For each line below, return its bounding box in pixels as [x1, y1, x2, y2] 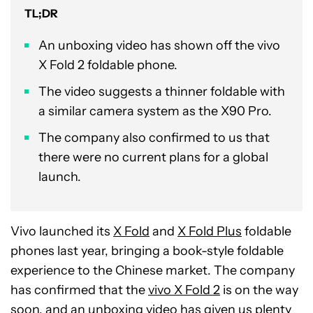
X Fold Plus [177, 224, 242, 239]
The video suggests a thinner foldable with [38, 84, 285, 99]
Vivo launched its [10, 224, 113, 239]
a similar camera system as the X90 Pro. [38, 103, 272, 119]
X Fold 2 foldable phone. [38, 57, 177, 73]
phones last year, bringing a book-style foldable [10, 243, 284, 259]
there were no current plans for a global [38, 150, 268, 165]
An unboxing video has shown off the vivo [38, 38, 280, 53]
